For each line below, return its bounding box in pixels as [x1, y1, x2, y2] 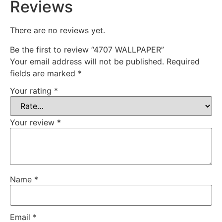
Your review [10, 117, 57, 128]
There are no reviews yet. [10, 25, 105, 36]
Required [166, 56, 200, 66]
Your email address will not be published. [10, 56, 164, 66]
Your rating [10, 86, 54, 96]
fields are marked [10, 68, 78, 78]
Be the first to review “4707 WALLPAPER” [10, 44, 164, 55]
